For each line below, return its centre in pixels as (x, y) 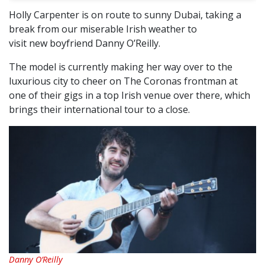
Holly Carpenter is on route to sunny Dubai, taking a (125, 15)
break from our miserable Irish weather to (103, 29)
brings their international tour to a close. (99, 110)
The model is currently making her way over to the (121, 67)
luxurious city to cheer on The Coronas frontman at (123, 81)
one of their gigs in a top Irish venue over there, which (130, 96)
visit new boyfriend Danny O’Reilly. (85, 43)
